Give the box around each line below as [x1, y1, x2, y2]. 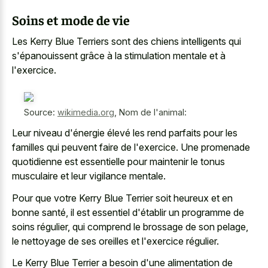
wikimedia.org [57, 106, 114, 117]
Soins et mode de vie [12, 11, 130, 28]
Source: [24, 106, 57, 117]
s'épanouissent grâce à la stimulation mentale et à [12, 50, 226, 62]
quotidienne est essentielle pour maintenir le [12, 156, 200, 167]
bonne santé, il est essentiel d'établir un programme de [12, 206, 244, 218]
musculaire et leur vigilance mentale [12, 170, 163, 182]
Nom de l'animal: [119, 106, 187, 117]
